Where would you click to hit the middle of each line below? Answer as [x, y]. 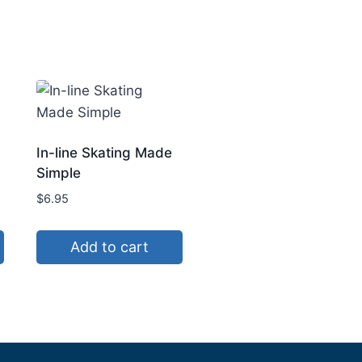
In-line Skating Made [105, 153]
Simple [59, 173]
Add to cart [110, 246]
